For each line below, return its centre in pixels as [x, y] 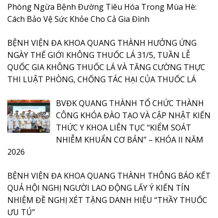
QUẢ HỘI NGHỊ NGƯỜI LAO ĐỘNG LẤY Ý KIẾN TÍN [99, 188]
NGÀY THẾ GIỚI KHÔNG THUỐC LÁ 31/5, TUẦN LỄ [99, 55]
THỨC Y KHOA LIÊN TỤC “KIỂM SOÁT [124, 127]
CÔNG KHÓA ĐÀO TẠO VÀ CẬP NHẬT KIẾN [133, 115]
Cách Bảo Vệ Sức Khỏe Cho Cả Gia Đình [78, 19]
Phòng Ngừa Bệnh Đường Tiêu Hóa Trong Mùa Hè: [102, 7]
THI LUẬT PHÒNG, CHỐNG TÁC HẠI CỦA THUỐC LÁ [102, 79]
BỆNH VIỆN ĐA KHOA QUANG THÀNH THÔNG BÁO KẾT [109, 175]
